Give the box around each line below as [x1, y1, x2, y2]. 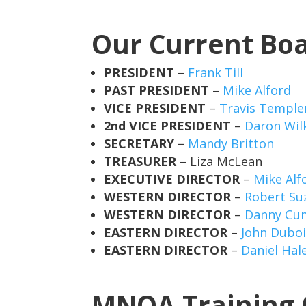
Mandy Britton [188, 135, 275, 152]
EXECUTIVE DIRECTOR [104, 170, 240, 187]
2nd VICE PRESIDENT [104, 117, 232, 134]
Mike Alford [223, 81, 292, 98]
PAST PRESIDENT [104, 81, 210, 98]
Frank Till [188, 64, 244, 81]
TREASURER [104, 152, 177, 169]
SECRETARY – [104, 135, 189, 152]
